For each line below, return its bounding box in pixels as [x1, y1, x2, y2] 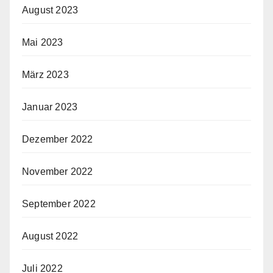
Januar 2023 [22, 102, 78, 113]
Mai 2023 [22, 37, 63, 48]
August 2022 [22, 231, 79, 242]
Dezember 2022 [22, 134, 93, 145]
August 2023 [22, 5, 79, 16]
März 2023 [22, 69, 69, 80]
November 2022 [22, 166, 93, 177]
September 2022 [22, 199, 96, 210]
